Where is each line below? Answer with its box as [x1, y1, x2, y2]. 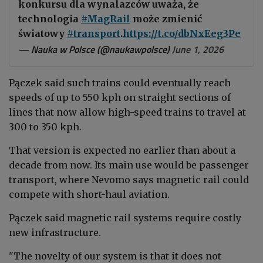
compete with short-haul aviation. [9, 188, 170, 200]
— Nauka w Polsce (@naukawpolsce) [18, 42, 172, 56]
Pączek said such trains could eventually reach [9, 76, 231, 89]
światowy [18, 27, 67, 39]
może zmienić [130, 12, 202, 25]
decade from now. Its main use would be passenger [9, 159, 249, 171]
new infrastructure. [9, 226, 101, 238]
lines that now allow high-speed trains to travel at [9, 106, 246, 118]
